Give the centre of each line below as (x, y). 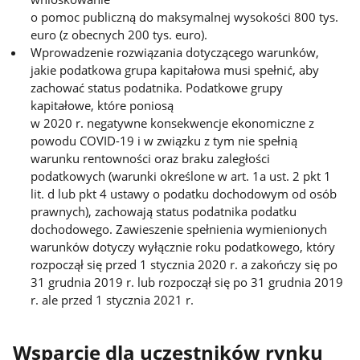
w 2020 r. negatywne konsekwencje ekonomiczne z (173, 123)
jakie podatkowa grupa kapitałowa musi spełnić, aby (175, 70)
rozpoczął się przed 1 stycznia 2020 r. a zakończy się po (184, 264)
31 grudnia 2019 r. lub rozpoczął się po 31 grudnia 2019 (187, 282)
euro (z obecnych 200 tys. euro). (119, 34)
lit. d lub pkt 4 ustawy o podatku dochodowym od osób (184, 193)
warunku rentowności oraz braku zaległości (151, 158)
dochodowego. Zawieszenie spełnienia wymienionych (179, 229)
